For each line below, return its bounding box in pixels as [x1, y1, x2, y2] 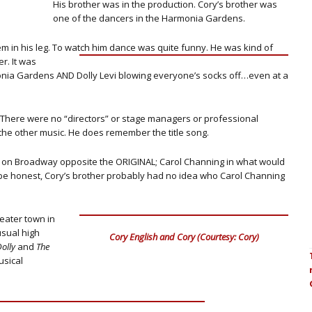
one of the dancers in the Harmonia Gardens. [53, 12, 245, 24]
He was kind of [210, 41, 273, 54]
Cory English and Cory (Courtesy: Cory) [109, 230, 259, 243]
